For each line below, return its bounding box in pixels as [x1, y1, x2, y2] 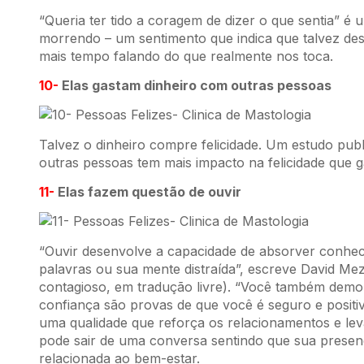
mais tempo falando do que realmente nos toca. [39, 47, 333, 64]
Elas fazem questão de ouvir [58, 184, 241, 201]
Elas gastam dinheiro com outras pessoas [58, 76, 331, 93]
